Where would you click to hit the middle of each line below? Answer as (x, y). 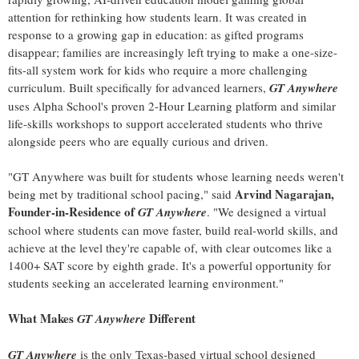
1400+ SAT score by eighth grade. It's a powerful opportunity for (169, 266)
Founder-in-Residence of (73, 212)
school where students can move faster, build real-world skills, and (173, 230)
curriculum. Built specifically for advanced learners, (139, 88)
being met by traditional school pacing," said (121, 194)
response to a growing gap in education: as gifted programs (156, 35)
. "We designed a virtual (266, 212)
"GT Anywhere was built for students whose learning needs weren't (176, 177)
